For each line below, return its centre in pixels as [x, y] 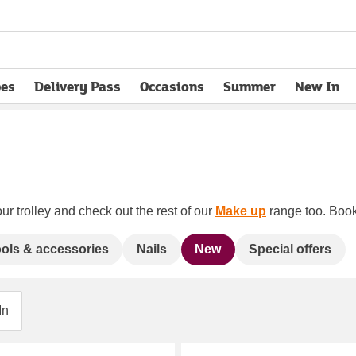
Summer [250, 86]
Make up [241, 211]
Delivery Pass [77, 86]
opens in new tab [87, 96]
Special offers [290, 249]
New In [317, 86]
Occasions [172, 86]
